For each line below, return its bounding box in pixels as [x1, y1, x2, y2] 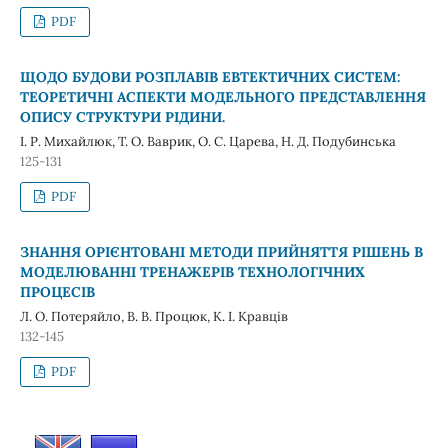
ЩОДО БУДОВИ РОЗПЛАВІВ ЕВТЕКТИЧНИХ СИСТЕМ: [19, 67, 401, 86]
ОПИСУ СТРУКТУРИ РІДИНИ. [19, 107, 225, 126]
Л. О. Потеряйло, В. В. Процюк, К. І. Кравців [19, 307, 288, 325]
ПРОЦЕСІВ [19, 282, 95, 301]
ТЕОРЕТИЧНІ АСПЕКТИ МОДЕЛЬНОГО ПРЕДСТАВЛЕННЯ [19, 87, 426, 106]
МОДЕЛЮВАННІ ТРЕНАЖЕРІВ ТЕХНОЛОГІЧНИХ [19, 262, 365, 281]
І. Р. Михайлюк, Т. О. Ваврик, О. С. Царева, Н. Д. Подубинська [19, 132, 396, 150]
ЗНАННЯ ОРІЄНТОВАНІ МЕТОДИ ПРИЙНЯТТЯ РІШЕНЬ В [19, 242, 423, 261]
